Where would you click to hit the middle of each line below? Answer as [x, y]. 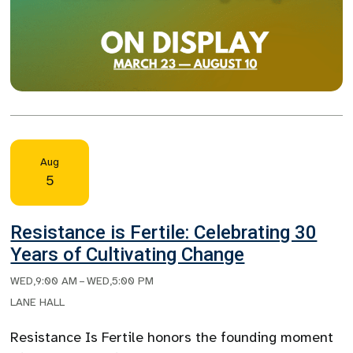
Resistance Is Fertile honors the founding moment [172, 338]
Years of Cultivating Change [128, 255]
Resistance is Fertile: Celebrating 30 [164, 233]
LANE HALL [38, 303]
